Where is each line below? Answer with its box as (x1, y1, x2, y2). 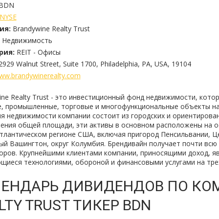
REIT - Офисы (16, 47, 61, 57)
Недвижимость (1, 36, 52, 45)
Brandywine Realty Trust (12, 24, 90, 33)
